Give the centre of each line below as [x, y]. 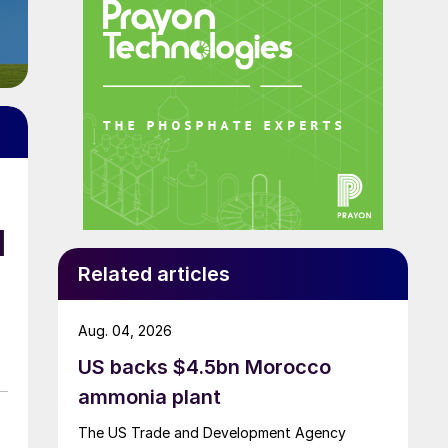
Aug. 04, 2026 [125, 330]
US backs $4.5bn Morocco [204, 366]
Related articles [154, 273]
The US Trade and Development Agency [212, 432]
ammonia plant [149, 396]
